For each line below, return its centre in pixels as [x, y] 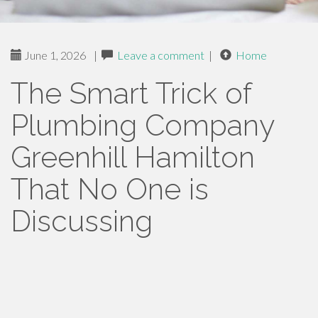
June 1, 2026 [54, 55]
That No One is [110, 189]
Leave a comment [161, 55]
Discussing [82, 221]
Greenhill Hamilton [133, 157]
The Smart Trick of [131, 93]
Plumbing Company [142, 125]
